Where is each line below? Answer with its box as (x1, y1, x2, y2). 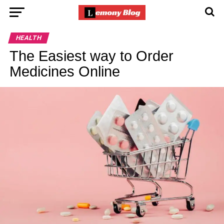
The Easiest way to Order (9, 48, 173, 64)
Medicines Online (9, 63, 120, 79)
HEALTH (14, 34, 42, 41)
